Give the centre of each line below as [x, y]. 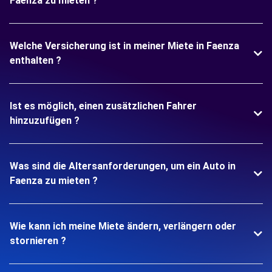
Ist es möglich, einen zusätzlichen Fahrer [103, 106]
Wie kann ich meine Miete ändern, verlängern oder [123, 226]
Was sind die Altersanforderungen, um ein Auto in [123, 166]
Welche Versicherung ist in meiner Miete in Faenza [124, 46]
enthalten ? [36, 60]
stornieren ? [38, 241]
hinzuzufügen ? [45, 121]
